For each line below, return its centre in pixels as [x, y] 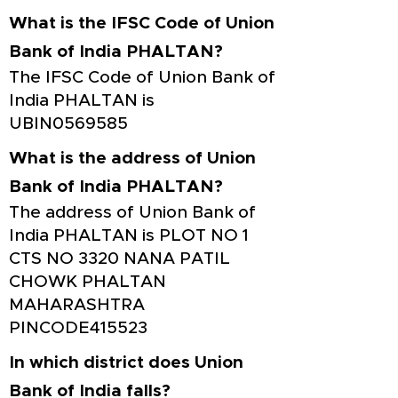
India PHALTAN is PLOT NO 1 [129, 236]
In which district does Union [126, 363]
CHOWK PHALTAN [88, 282]
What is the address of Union [132, 159]
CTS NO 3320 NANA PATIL [119, 259]
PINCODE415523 [78, 328]
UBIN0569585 [68, 124]
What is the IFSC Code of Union [142, 24]
